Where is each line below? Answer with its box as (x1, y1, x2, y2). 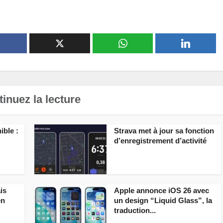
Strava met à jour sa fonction (114, 126, 214, 135)
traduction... (114, 206, 156, 215)
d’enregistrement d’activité (114, 136, 207, 145)
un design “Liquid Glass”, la (114, 196, 212, 205)
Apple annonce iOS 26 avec (114, 186, 209, 195)
